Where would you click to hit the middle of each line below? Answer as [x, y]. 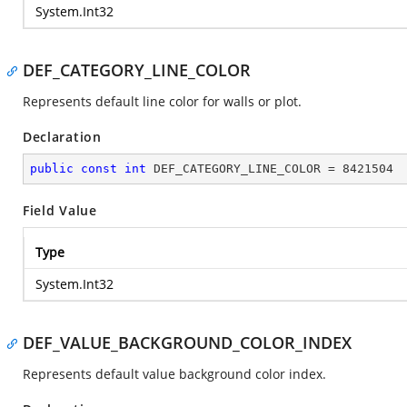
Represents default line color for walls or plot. [162, 101]
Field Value [60, 210]
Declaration [62, 137]
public [52, 169]
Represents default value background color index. [174, 374]
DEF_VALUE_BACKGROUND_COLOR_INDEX [187, 342]
